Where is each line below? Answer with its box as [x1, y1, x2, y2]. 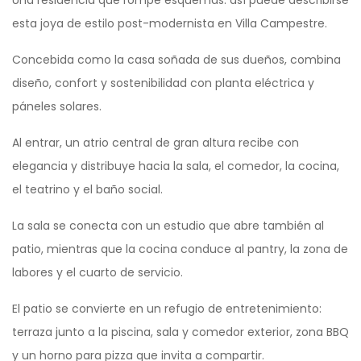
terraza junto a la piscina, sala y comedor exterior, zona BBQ [12, 324, 349, 341]
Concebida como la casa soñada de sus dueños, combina [12, 52, 341, 68]
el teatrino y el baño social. [12, 181, 163, 198]
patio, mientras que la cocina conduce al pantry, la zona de [12, 241, 348, 258]
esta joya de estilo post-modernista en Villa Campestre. [12, 15, 327, 32]
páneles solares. [12, 98, 102, 115]
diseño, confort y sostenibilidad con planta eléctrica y [12, 75, 314, 92]
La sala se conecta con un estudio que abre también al [12, 218, 324, 234]
